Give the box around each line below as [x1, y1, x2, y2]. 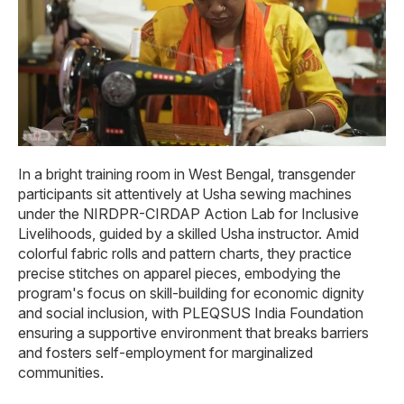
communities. [18, 363, 104, 382]
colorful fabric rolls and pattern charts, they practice [18, 244, 352, 263]
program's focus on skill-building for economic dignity [18, 284, 364, 303]
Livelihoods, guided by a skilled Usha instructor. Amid [18, 225, 359, 243]
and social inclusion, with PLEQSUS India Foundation [18, 304, 363, 323]
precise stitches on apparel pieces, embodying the [18, 264, 341, 283]
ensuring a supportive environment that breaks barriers [18, 324, 369, 343]
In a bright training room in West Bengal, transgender [18, 165, 355, 184]
